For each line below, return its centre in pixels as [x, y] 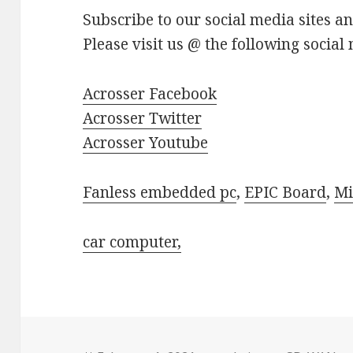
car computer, [132, 242]
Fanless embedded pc [160, 192]
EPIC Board [286, 192]
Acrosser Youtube [146, 142]
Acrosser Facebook [150, 93]
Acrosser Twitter [143, 118]
